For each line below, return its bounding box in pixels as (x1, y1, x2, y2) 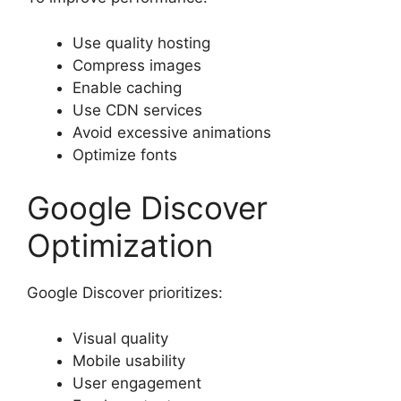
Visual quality (73, 328, 168, 347)
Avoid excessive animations (73, 123, 271, 141)
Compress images (73, 55, 201, 74)
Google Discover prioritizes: (27, 284, 223, 303)
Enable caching (73, 78, 182, 97)
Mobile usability (73, 351, 185, 370)
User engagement (73, 373, 201, 392)
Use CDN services (73, 100, 202, 119)
